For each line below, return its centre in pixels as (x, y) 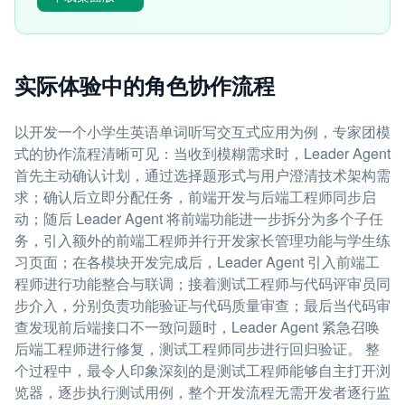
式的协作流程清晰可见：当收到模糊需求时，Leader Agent (202, 153)
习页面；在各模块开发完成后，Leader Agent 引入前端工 (197, 262)
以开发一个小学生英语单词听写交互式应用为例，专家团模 (202, 132)
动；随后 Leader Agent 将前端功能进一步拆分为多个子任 (199, 218)
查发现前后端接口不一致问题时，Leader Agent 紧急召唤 (197, 327)
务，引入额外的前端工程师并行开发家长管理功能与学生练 (202, 240)
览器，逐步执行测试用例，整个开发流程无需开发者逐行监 (202, 392)
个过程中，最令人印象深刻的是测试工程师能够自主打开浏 (202, 370)
